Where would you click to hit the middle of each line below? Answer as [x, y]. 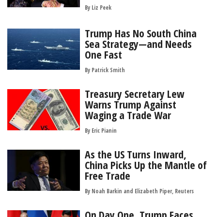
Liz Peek [101, 8]
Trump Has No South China [141, 33]
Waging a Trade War [128, 115]
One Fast [103, 54]
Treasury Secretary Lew [135, 94]
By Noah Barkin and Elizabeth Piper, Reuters [139, 191]
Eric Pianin [104, 131]
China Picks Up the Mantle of [146, 165]
